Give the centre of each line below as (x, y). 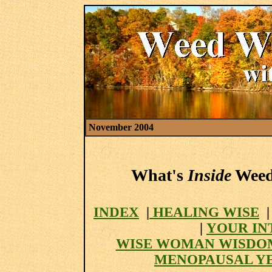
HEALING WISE (204, 212)
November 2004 (121, 127)
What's (159, 175)
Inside (209, 175)
